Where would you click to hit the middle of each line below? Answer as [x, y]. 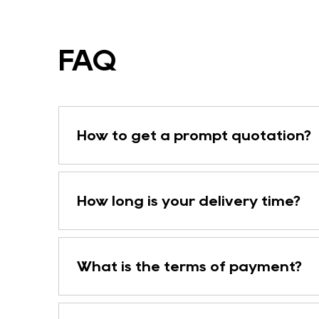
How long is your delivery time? [189, 200]
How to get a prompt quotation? [194, 135]
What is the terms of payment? [189, 266]
